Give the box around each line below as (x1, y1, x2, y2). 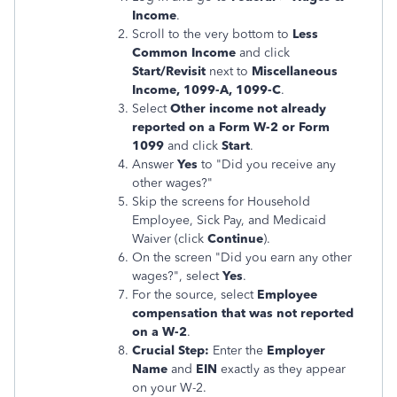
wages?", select (132, 269, 222, 284)
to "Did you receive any (198, 157, 336, 172)
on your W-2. (132, 380, 206, 395)
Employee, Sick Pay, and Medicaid (132, 213, 326, 228)
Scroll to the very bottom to (132, 27, 292, 42)
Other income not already (170, 101, 326, 116)
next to (206, 64, 252, 79)
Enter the (209, 343, 267, 358)
